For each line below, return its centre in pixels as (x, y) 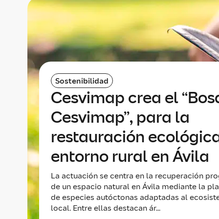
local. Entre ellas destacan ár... (106, 208)
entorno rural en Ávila (132, 156)
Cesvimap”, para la (120, 117)
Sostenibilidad (82, 81)
